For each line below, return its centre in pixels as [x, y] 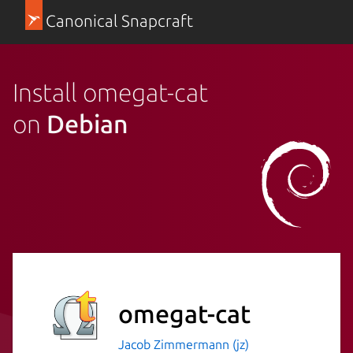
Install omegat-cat [110, 92]
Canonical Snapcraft [119, 21]
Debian [87, 123]
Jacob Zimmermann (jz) [184, 344]
